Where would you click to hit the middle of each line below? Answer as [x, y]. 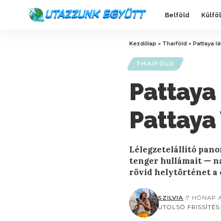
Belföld [177, 15]
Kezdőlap [143, 43]
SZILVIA [171, 198]
